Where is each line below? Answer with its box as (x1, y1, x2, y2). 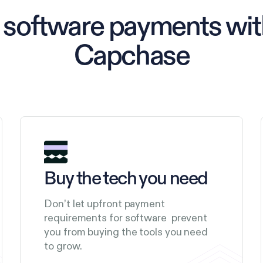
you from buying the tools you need (44, 225, 208, 239)
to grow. (44, 239, 85, 253)
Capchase (73, 42, 190, 71)
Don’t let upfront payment (44, 197, 165, 211)
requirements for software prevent (44, 211, 208, 225)
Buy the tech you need (44, 169, 208, 188)
